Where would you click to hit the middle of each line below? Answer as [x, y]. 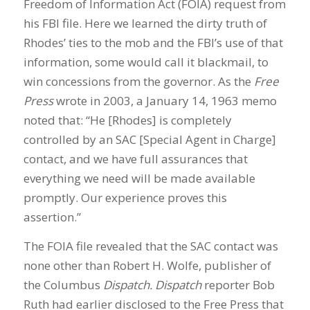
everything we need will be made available [139, 178]
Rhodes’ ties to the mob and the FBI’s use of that [153, 42]
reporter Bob [238, 285]
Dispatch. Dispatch [152, 285]
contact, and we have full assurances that [135, 158]
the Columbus [63, 285]
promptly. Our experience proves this [125, 197]
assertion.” [52, 217]
